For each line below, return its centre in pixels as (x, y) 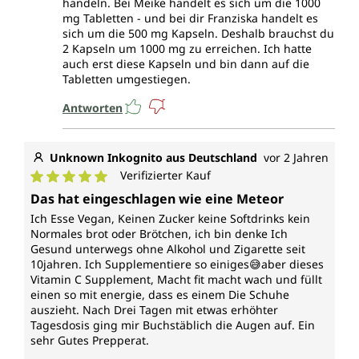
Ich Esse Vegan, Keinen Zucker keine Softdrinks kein (170, 219)
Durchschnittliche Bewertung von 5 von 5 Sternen (180, 192)
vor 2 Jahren (296, 158)
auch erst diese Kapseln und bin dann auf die (186, 64)
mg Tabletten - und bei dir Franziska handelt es (190, 18)
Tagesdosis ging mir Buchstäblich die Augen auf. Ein (173, 325)
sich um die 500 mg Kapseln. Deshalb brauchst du (198, 34)
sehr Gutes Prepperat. (90, 341)
